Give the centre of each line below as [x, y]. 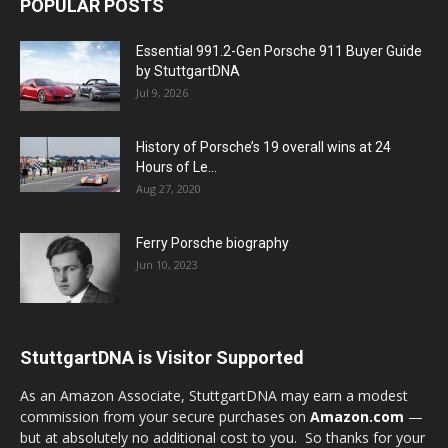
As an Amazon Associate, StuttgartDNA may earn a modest [214, 395]
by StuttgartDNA [188, 71]
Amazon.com [357, 416]
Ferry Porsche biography [212, 243]
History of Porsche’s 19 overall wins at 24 [263, 147]
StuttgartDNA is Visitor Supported [162, 357]
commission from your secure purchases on [165, 416]
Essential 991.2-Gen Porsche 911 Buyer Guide [279, 51]
